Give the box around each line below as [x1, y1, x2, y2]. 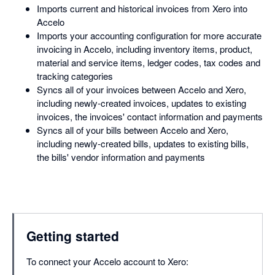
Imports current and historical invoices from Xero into [37, 1, 247, 15]
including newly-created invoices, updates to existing [37, 96, 246, 109]
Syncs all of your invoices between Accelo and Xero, [37, 82, 246, 96]
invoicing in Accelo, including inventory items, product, [37, 42, 252, 55]
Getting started [26, 226, 119, 245]
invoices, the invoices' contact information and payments [37, 109, 263, 123]
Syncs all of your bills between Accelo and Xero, [37, 123, 228, 136]
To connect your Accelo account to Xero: [26, 254, 188, 268]
